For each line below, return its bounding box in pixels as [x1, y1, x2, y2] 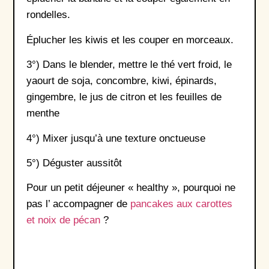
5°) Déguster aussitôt [26, 157, 122, 169]
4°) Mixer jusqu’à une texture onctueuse [26, 132, 205, 144]
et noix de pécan [26, 214, 100, 226]
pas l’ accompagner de [26, 198, 130, 210]
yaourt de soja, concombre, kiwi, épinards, [26, 75, 217, 87]
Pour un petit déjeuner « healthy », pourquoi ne [26, 182, 235, 194]
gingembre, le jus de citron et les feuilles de [26, 91, 222, 103]
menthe [26, 107, 59, 119]
